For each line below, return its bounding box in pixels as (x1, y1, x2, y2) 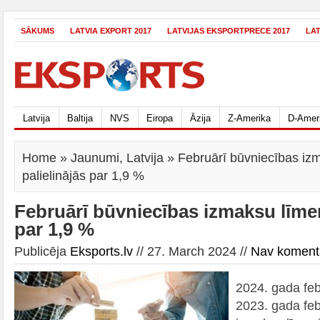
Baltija (67, 113, 93, 124)
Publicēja (14, 244, 70, 259)
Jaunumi (71, 150, 119, 165)
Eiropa (146, 113, 173, 124)
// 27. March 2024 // (133, 244, 251, 259)
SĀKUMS (21, 26, 54, 35)
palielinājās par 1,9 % (22, 168, 144, 183)
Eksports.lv (70, 244, 133, 259)
